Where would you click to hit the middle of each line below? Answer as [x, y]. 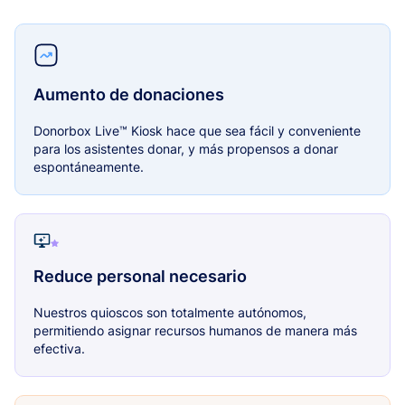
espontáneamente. [89, 166]
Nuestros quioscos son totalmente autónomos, [170, 313]
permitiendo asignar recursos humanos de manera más [195, 331]
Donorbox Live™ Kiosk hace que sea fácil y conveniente [197, 130]
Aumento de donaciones [129, 94]
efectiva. [59, 349]
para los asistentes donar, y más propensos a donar [186, 148]
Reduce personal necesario [140, 277]
